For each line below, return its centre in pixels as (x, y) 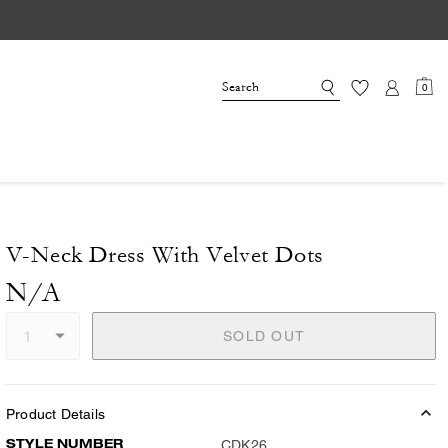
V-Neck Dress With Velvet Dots (165, 255)
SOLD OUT (264, 335)
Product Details (55, 414)
